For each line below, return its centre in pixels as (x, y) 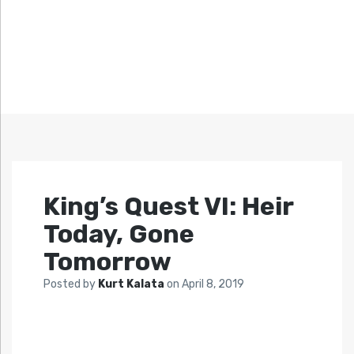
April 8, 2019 (213, 284)
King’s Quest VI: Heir (168, 207)
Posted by (71, 284)
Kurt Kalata (132, 284)
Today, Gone (119, 234)
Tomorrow (107, 262)
